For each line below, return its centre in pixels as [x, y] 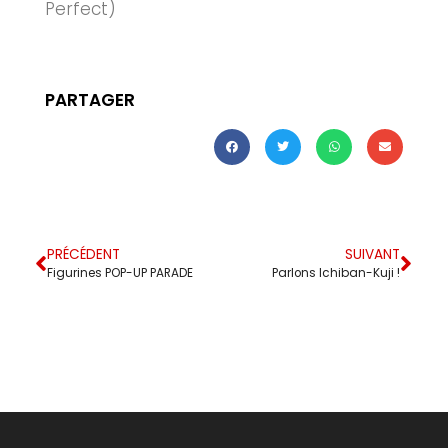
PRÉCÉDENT [83, 255]
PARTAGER [90, 100]
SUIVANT [372, 255]
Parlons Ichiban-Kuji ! [336, 273]
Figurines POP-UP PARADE [120, 273]
